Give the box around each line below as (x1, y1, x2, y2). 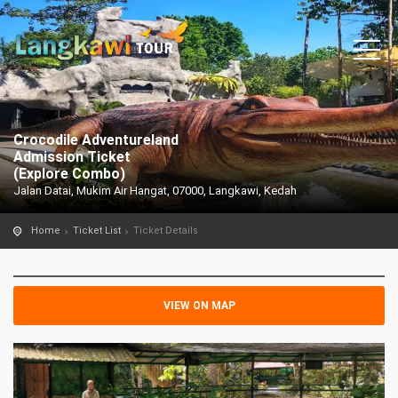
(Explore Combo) (13, 165, 125, 182)
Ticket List (73, 225, 121, 236)
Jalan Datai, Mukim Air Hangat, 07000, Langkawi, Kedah (13, 184, 297, 197)
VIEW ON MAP (163, 299, 235, 312)
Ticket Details (133, 225, 198, 236)
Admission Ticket (13, 148, 131, 165)
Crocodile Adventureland (13, 131, 179, 148)
